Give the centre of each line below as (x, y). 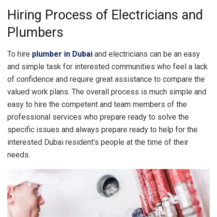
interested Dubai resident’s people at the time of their (98, 142)
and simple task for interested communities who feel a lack (108, 66)
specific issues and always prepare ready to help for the (102, 129)
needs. (19, 155)
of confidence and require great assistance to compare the (106, 79)
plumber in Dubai (62, 54)
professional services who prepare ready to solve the (98, 117)
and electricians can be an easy (146, 54)
